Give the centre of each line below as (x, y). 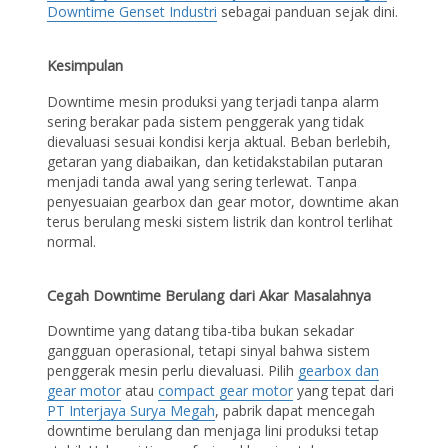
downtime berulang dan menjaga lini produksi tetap (213, 431)
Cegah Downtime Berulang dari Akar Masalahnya (209, 295)
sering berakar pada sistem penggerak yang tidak (206, 121)
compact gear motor (226, 391)
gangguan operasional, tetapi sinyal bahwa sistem (209, 351)
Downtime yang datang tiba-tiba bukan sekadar (201, 331)
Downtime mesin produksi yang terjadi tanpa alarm (213, 101)
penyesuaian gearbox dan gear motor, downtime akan (223, 201)
